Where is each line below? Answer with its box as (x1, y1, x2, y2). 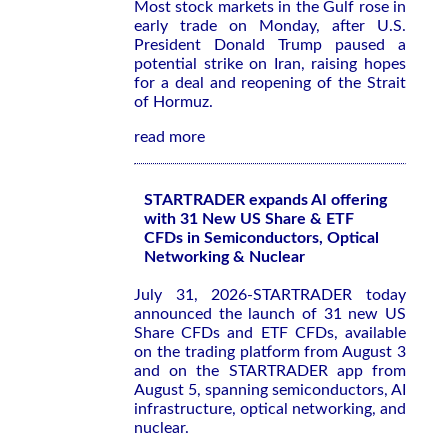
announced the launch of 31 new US (134, 306, 406, 322)
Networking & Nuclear (144, 249, 305, 265)
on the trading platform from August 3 (134, 344, 406, 360)
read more (134, 129, 205, 145)
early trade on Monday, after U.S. (134, 18, 406, 34)
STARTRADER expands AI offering (144, 192, 387, 208)
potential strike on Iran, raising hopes (134, 56, 406, 72)
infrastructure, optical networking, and (134, 401, 406, 417)
